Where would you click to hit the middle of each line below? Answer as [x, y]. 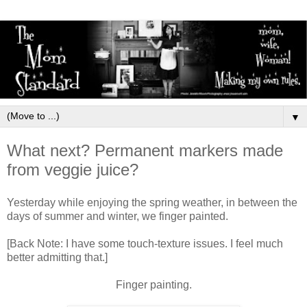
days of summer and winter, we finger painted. [119, 216]
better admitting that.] [59, 257]
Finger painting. [153, 284]
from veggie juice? [73, 170]
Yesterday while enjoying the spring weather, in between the [152, 202]
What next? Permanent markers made [145, 151]
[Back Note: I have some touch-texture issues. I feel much [145, 243]
